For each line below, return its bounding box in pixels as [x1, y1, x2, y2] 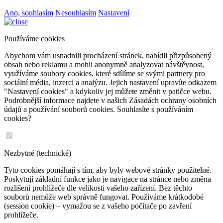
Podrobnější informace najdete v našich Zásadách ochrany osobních [4, 96, 217, 105]
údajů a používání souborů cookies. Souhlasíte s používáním [4, 105, 193, 113]
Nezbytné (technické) [4, 149, 71, 157]
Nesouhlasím [55, 8, 96, 17]
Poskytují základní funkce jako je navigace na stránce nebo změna [4, 175, 211, 183]
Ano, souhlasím [4, 8, 53, 17]
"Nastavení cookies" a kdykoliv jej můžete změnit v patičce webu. [4, 87, 212, 96]
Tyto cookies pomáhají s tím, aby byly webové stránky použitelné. [4, 166, 212, 174]
